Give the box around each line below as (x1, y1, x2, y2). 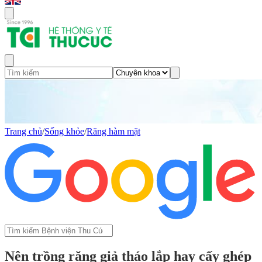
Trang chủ (5, 126, 42, 136)
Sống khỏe (44, 126, 84, 136)
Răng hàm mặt (87, 126, 140, 136)
